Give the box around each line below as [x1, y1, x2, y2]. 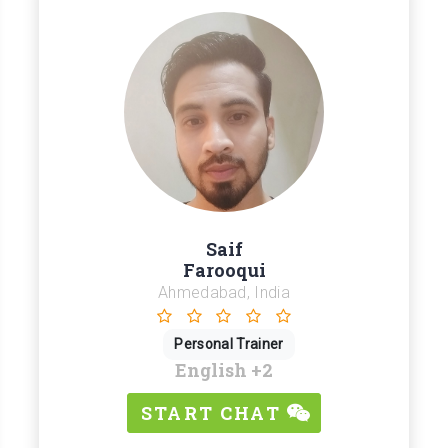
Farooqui [182, 258, 266, 283]
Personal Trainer [174, 336, 284, 353]
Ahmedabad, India [157, 283, 291, 303]
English [175, 358, 251, 383]
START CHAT [141, 401, 287, 426]
